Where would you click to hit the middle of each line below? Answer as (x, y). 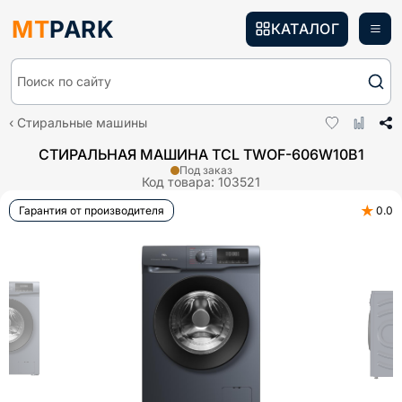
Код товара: (180, 182)
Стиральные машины (82, 122)
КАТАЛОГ (305, 28)
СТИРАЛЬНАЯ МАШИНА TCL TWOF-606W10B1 (201, 154)
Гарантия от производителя (92, 210)
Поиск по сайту (64, 81)
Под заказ (205, 170)
